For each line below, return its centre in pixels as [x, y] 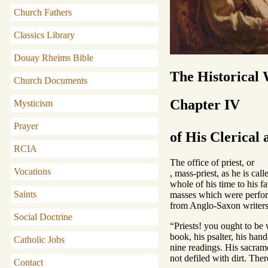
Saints [25, 194]
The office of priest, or [212, 162]
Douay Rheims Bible [54, 58]
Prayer [26, 126]
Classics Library [44, 35]
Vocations [32, 171]
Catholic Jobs [39, 240]
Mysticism [33, 103]
